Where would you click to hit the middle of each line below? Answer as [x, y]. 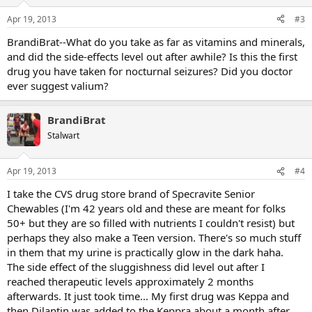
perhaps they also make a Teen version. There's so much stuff [154, 237]
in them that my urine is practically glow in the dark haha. [145, 252]
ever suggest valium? [58, 85]
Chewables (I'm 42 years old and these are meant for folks [146, 208]
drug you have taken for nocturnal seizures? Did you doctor [150, 71]
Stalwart [63, 135]
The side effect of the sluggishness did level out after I [136, 267]
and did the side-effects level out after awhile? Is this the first [152, 56]
